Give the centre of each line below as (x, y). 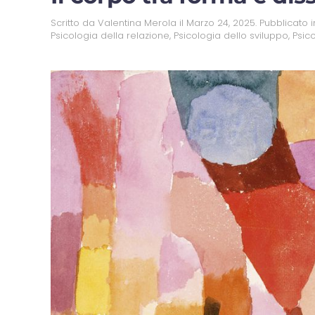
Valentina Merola (137, 23)
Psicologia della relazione (110, 36)
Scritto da (74, 23)
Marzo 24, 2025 (221, 23)
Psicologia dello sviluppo (231, 36)
